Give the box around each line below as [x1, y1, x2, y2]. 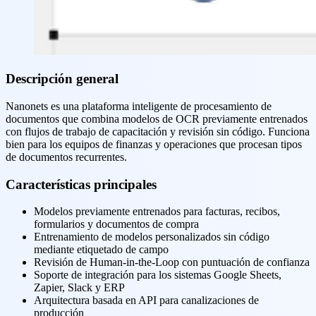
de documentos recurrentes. [6, 150, 127, 163]
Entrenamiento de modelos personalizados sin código [34, 231, 269, 243]
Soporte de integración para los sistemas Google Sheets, [34, 269, 281, 281]
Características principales [6, 176, 157, 192]
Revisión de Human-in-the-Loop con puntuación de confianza [34, 256, 310, 269]
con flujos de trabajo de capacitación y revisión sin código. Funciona [6, 125, 310, 138]
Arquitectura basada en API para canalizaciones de [34, 294, 259, 307]
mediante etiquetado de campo [34, 243, 169, 256]
